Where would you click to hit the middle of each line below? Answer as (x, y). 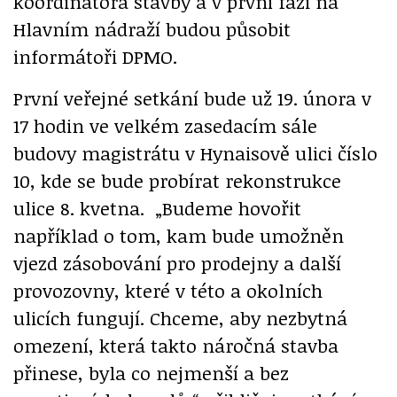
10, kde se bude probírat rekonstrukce (177, 180)
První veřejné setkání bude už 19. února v (192, 97)
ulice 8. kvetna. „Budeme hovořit (157, 207)
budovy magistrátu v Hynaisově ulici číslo (195, 152)
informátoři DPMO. (95, 56)
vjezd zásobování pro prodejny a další (177, 262)
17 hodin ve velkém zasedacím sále (165, 125)
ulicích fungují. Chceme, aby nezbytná (180, 317)
